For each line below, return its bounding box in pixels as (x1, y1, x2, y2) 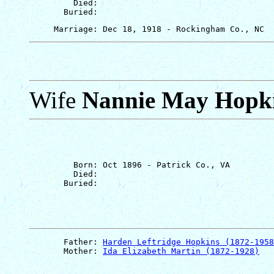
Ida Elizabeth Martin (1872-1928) (103, 246, 259, 256)
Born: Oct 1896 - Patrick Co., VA (29, 160, 230, 169)
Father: (29, 237, 103, 246)
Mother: (29, 246, 103, 256)
